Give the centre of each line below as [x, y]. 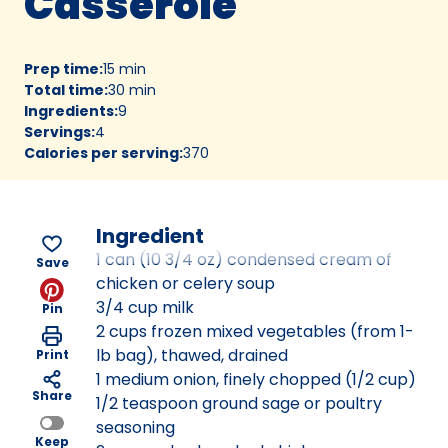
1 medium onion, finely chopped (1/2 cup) [256, 379]
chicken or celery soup [185, 283]
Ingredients [69, 110]
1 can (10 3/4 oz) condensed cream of [244, 259]
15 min [124, 68]
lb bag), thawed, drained [192, 355]
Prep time [61, 68]
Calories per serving [101, 152]
